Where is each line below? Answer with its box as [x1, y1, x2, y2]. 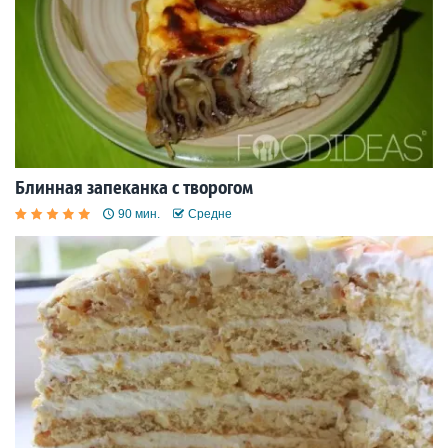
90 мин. [118, 206, 160, 221]
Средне [188, 206, 232, 221]
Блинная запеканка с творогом [15, 175, 253, 199]
